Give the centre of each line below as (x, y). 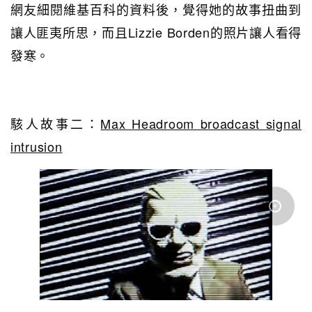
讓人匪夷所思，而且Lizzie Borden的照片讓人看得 (156, 32)
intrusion (37, 146)
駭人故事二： (56, 123)
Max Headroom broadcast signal (201, 123)
